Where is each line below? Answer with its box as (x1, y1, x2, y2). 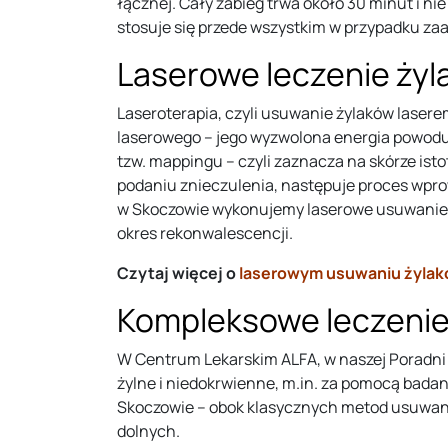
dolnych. (117, 419, 180, 442)
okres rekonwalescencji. (117, 221, 293, 244)
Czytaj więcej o (117, 261, 239, 284)
